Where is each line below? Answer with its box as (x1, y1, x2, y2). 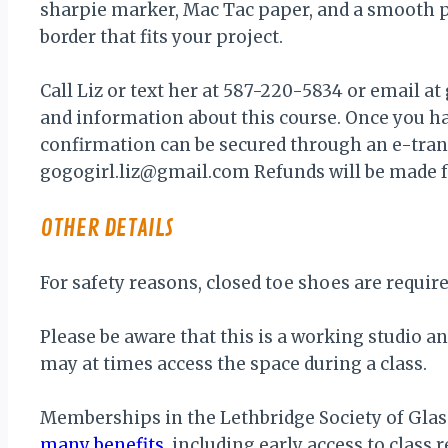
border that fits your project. (40, 25, 283, 48)
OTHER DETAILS (40, 212, 174, 243)
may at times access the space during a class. (40, 352, 427, 375)
